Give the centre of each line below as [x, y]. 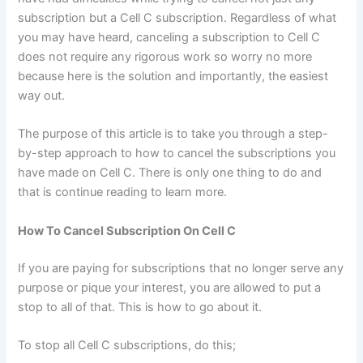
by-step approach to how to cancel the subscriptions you [177, 154]
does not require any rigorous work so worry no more [165, 56]
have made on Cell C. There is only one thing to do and [170, 173]
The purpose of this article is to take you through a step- [173, 134]
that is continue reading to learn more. [123, 192]
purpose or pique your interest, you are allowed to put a [170, 287]
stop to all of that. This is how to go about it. [140, 307]
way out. [43, 95]
